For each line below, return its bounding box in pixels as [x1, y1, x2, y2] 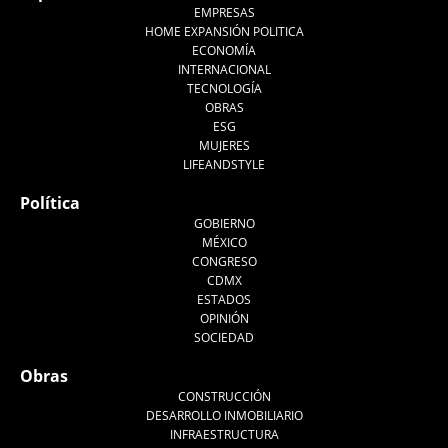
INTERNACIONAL [177, 61, 271, 79]
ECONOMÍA [192, 42, 256, 60]
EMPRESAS [193, 4, 255, 22]
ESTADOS [197, 291, 251, 309]
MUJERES [198, 137, 250, 155]
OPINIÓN [199, 310, 249, 328]
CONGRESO [191, 253, 257, 271]
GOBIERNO [193, 215, 255, 233]
